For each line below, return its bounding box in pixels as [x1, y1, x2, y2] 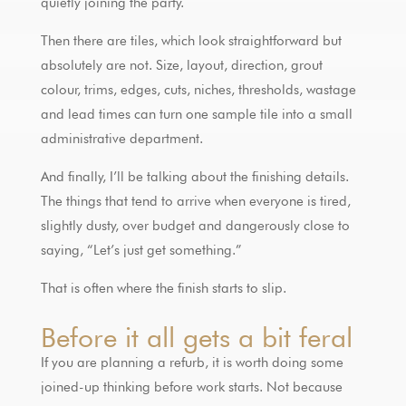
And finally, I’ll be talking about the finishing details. [40, 168, 349, 185]
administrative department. [40, 130, 203, 147]
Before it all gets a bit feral [40, 320, 353, 353]
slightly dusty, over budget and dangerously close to [40, 217, 350, 234]
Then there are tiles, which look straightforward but [40, 32, 342, 49]
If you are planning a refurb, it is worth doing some [40, 353, 343, 371]
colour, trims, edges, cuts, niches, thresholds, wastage [40, 81, 356, 98]
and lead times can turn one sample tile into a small [40, 105, 353, 122]
